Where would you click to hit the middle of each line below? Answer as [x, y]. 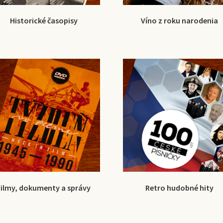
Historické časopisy [44, 21]
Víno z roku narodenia [179, 21]
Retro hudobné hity [179, 188]
